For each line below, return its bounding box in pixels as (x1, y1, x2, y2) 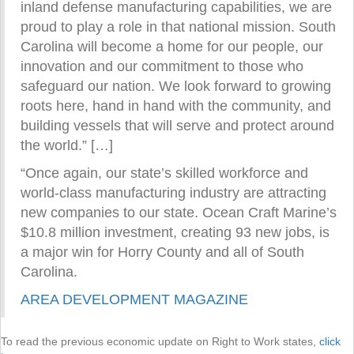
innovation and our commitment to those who (21, 58, 303, 74)
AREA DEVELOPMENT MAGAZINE (21, 291, 248, 307)
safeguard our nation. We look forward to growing (21, 77, 331, 94)
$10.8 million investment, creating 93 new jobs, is (21, 224, 330, 240)
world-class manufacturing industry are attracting (21, 184, 326, 201)
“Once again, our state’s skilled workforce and (21, 164, 308, 181)
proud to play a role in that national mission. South (21, 18, 336, 35)
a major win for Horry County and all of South (21, 243, 304, 260)
